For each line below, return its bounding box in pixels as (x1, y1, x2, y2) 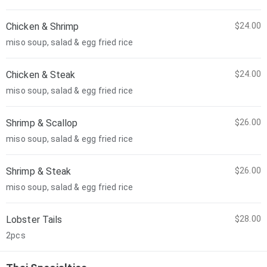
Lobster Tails (6, 214, 63, 225)
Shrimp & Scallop (6, 117, 78, 129)
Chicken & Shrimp (6, 21, 79, 32)
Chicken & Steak (6, 69, 76, 80)
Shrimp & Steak (6, 166, 72, 177)
